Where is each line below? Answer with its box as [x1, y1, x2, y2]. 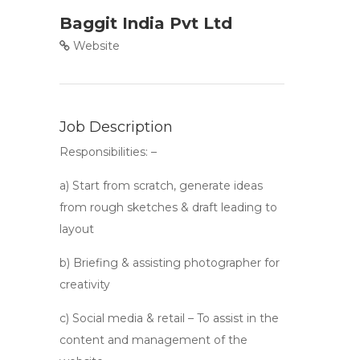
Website [70, 39, 120, 53]
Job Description [59, 118, 173, 136]
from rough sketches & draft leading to [59, 200, 277, 215]
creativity [59, 277, 110, 292]
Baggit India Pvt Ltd [59, 14, 232, 33]
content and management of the [59, 333, 247, 347]
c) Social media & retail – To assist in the [59, 311, 279, 325]
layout [59, 222, 94, 236]
